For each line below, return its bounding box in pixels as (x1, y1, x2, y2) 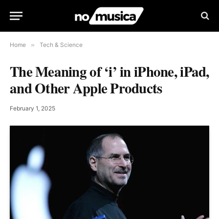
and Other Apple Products (10, 78, 162, 98)
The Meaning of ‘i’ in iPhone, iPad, (10, 61, 209, 82)
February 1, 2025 (10, 105, 55, 112)
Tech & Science (40, 41, 83, 48)
